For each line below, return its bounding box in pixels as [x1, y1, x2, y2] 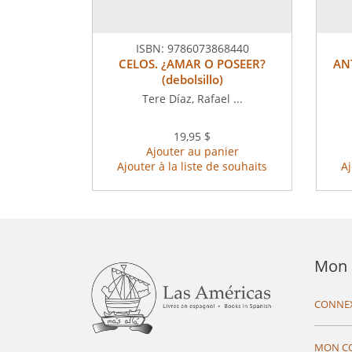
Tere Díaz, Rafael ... [141, 91, 243, 107]
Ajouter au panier [145, 144, 239, 159]
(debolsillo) [161, 71, 223, 88]
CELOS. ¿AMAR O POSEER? [119, 56, 266, 72]
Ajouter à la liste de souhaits [117, 159, 267, 174]
